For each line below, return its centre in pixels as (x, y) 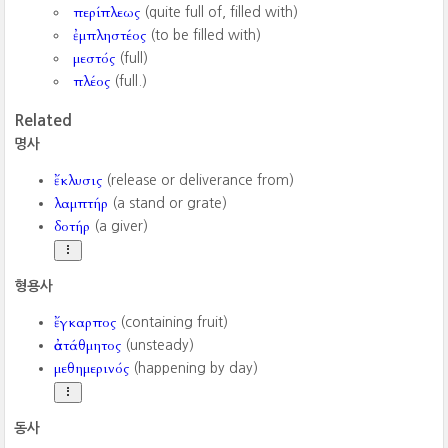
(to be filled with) (204, 35)
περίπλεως (107, 12)
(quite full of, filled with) (219, 12)
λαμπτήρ (81, 203)
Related (43, 120)
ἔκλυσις (78, 180)
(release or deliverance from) (198, 180)
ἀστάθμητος (88, 345)
